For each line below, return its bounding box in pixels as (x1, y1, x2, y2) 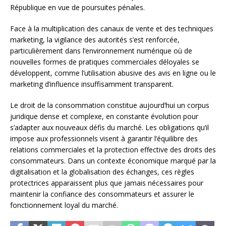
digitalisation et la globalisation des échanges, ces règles (10, 167, 194, 177)
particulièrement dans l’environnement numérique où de (10, 46, 192, 56)
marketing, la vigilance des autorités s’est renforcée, (10, 35, 180, 45)
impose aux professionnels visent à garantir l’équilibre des (10, 134, 198, 144)
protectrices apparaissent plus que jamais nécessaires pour (10, 178, 203, 188)
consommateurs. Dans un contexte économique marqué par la (10, 156, 216, 166)
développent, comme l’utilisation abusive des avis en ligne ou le (10, 68, 216, 78)
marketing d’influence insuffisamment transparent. (10, 79, 174, 89)
